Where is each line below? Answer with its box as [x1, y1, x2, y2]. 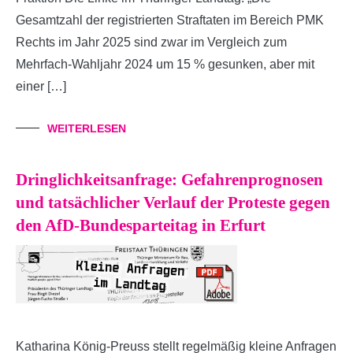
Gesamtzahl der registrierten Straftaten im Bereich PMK [16, 13, 324, 28]
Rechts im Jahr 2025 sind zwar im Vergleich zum [16, 35, 287, 50]
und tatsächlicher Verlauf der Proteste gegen [16, 193, 330, 213]
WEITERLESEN [47, 122, 126, 136]
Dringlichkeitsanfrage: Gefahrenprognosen [16, 170, 323, 190]
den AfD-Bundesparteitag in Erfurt [16, 216, 266, 236]
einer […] [16, 80, 66, 94]
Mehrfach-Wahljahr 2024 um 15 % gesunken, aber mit [16, 58, 314, 72]
